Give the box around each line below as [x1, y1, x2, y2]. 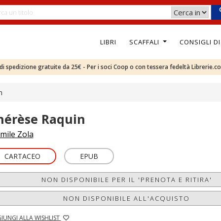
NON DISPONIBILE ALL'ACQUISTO [63, 194, 190, 203]
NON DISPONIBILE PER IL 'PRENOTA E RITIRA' [41, 175, 212, 184]
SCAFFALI [129, 37, 161, 46]
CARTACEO [4, 151, 40, 161]
